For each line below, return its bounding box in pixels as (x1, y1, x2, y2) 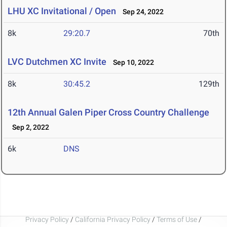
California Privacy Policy (75, 215, 150, 223)
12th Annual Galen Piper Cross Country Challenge (8, 107, 209, 118)
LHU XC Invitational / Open (8, 6, 116, 17)
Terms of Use (157, 215, 197, 223)
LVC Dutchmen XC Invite (8, 56, 106, 67)
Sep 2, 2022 (8, 123, 49, 132)
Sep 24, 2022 (118, 8, 164, 16)
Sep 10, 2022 (108, 58, 154, 67)
